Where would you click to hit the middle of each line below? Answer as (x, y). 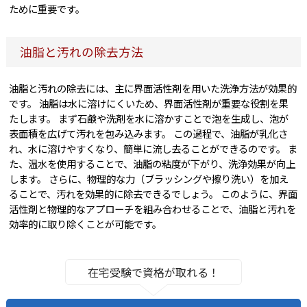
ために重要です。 (47, 9)
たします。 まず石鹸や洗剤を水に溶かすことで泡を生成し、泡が (149, 119)
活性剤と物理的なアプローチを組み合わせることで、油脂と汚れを (153, 209)
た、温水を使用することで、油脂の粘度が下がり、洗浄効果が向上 (152, 164)
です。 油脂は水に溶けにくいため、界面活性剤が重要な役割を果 (149, 103)
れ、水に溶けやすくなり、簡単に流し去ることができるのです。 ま (153, 149)
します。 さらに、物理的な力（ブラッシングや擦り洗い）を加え (149, 179)
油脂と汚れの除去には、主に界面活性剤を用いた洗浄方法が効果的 (153, 88)
